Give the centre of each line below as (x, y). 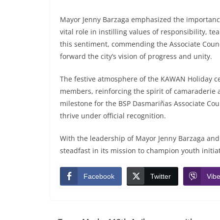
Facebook (99, 176)
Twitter (161, 176)
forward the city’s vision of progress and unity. (138, 56)
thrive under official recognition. (115, 115)
